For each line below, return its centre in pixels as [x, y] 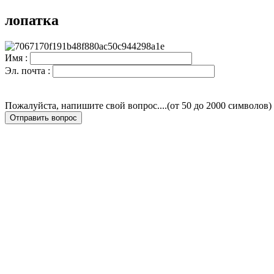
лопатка [32, 20]
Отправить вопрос [43, 117]
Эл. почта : [29, 70]
